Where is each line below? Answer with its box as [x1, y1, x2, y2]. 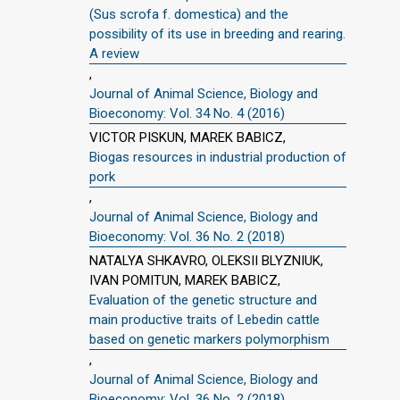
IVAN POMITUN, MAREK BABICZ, [89, 271, 280, 288]
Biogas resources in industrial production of [89, 148, 346, 165]
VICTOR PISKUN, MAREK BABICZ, [89, 129, 286, 146]
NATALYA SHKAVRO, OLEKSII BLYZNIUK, [89, 252, 323, 269]
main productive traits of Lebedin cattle [89, 311, 320, 328]
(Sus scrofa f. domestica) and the [89, 6, 288, 22]
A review [89, 46, 139, 62]
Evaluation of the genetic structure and [89, 291, 317, 308]
